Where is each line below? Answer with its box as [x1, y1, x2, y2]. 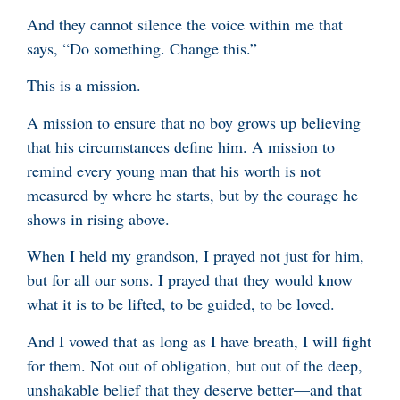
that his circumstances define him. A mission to [27, 135, 335, 157]
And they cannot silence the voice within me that [27, 13, 343, 36]
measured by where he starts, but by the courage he [27, 183, 358, 205]
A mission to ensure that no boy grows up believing [27, 111, 361, 133]
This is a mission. [27, 74, 146, 96]
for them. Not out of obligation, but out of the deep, [27, 354, 362, 376]
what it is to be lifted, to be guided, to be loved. [27, 293, 340, 315]
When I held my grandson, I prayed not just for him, [27, 245, 364, 267]
